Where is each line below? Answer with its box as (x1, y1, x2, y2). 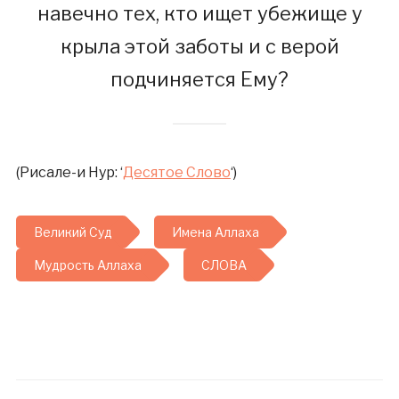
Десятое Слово (122, 164, 231, 181)
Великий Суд (33, 224, 112, 240)
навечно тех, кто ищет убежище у (37, 2, 362, 25)
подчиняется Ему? (110, 68, 289, 91)
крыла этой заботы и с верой (60, 35, 339, 58)
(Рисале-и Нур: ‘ (15, 164, 123, 181)
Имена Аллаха (171, 224, 259, 240)
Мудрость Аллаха (33, 257, 142, 273)
